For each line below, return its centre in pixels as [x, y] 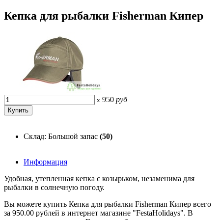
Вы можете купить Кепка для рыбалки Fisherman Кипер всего [108, 204]
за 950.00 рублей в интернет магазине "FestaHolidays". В [98, 213]
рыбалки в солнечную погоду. [54, 187]
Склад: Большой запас [62, 136]
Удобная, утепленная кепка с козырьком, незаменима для [99, 178]
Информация [45, 162]
